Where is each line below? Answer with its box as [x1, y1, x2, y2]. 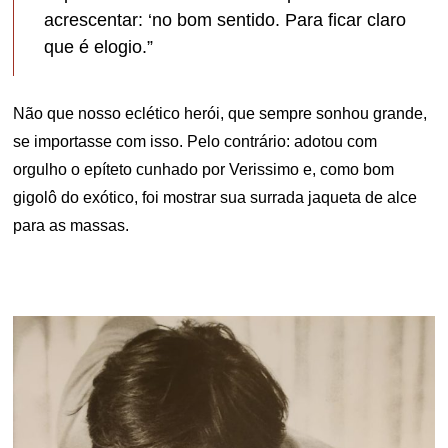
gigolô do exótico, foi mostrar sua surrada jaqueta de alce [13, 188, 418, 206]
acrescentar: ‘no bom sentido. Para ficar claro [44, 9, 407, 30]
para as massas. [13, 216, 130, 234]
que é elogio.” [44, 36, 154, 57]
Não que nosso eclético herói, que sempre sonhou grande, [13, 104, 428, 122]
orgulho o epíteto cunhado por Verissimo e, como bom [13, 160, 395, 178]
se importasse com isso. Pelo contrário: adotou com [13, 132, 378, 150]
